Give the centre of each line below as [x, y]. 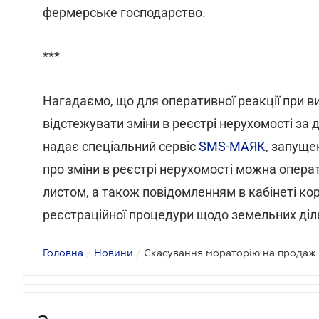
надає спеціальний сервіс [121, 146]
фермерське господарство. [124, 12]
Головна [63, 253]
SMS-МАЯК [232, 146]
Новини [114, 253]
